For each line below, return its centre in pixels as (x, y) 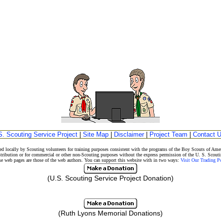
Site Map (96, 134)
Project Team (168, 134)
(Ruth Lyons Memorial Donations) (110, 213)
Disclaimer (129, 134)
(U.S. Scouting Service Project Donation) (110, 178)
